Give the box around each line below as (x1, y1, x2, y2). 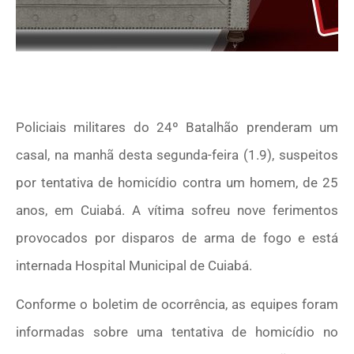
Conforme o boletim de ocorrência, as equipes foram (16, 296, 338, 313)
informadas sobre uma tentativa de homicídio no (16, 324, 338, 341)
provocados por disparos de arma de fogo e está (16, 229, 338, 246)
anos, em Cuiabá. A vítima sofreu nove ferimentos (16, 201, 338, 218)
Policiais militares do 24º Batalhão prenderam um (16, 119, 338, 135)
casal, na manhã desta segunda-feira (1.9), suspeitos (16, 146, 338, 163)
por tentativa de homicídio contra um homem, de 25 (16, 174, 338, 190)
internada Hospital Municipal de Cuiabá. (16, 257, 255, 273)
